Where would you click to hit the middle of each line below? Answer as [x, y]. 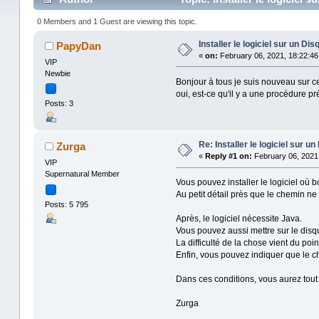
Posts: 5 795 [66, 204]
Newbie [57, 73]
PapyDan [79, 46]
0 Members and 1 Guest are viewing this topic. [117, 21]
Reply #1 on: [228, 156]
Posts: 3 [59, 104]
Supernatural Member [82, 174]
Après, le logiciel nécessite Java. [239, 219]
